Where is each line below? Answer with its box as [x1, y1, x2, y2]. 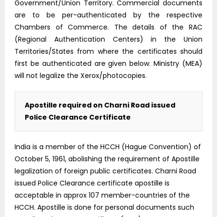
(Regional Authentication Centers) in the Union [15, 34, 202, 44]
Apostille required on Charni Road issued [25, 100, 175, 110]
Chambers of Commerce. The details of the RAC [15, 22, 202, 32]
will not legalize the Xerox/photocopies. [15, 70, 147, 80]
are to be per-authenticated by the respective [15, 10, 202, 20]
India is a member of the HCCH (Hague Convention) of [15, 141, 201, 152]
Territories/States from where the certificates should [15, 46, 202, 56]
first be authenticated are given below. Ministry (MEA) [15, 58, 202, 68]
